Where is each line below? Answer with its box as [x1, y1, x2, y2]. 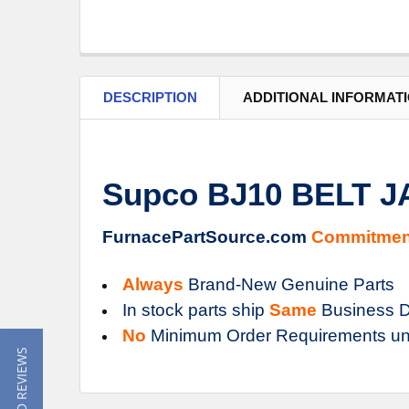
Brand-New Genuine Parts [184, 274, 394, 294]
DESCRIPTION [103, 89, 197, 105]
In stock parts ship [122, 299, 269, 320]
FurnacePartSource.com [102, 226, 311, 246]
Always [122, 274, 184, 294]
